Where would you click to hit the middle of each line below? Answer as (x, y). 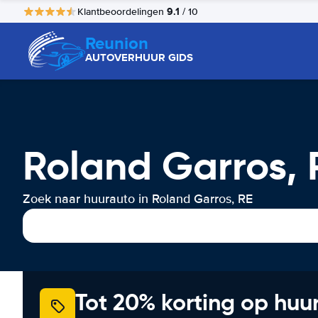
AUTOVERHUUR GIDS (139, 57)
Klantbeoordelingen (122, 11)
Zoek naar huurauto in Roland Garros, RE (138, 199)
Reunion (117, 43)
